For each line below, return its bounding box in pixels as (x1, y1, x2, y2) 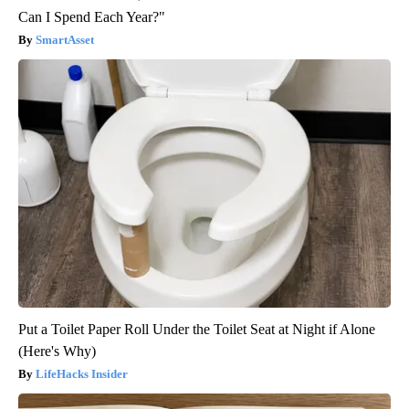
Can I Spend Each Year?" (18, 9, 165, 26)
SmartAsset (36, 33, 94, 47)
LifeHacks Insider (36, 367, 128, 382)
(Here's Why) (18, 343, 96, 360)
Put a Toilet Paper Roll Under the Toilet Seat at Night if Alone (18, 321, 375, 338)
